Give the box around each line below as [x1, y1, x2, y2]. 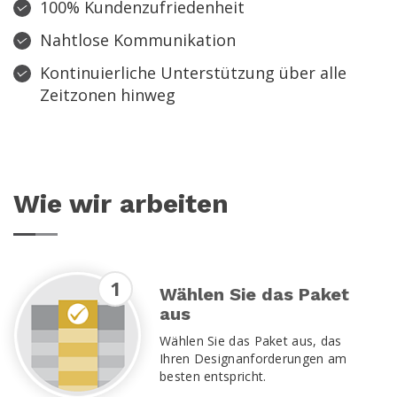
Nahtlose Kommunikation [40, 28, 236, 51]
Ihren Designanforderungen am [160, 349, 347, 367]
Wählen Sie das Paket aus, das [160, 331, 342, 349]
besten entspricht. [160, 367, 267, 385]
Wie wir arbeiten [13, 187, 229, 219]
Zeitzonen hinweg [40, 83, 175, 105]
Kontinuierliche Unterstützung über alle [40, 61, 346, 83]
